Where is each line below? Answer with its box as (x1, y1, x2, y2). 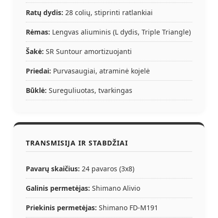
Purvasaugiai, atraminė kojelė (51, 66, 150, 75)
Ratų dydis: (26, 7, 63, 17)
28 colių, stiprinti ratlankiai (63, 7, 153, 17)
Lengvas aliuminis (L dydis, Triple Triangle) (50, 27, 191, 36)
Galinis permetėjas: (26, 183, 90, 193)
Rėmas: (26, 27, 50, 36)
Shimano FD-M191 (97, 202, 158, 212)
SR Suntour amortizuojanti (44, 46, 132, 56)
